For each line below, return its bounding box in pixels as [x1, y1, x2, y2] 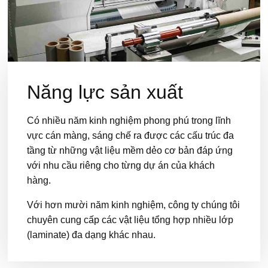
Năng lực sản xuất [27, 81, 184, 103]
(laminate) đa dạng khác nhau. [27, 230, 156, 240]
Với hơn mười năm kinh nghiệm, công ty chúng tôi [27, 200, 240, 210]
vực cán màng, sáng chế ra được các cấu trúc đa [27, 130, 234, 141]
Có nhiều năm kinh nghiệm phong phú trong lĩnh [27, 115, 232, 126]
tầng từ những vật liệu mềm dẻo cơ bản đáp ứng [27, 145, 233, 156]
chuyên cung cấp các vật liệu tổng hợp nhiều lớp [27, 215, 234, 225]
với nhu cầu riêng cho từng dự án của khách [27, 160, 215, 170]
